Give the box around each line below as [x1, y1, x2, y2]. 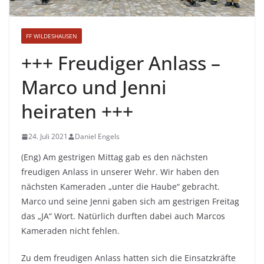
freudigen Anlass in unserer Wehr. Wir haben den [21, 166, 219, 178]
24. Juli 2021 [28, 131, 68, 142]
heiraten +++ [21, 98, 133, 124]
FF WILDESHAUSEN [26, 32, 77, 41]
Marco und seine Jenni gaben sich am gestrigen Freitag [21, 196, 239, 207]
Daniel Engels [75, 131, 120, 142]
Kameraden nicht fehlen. [21, 225, 120, 237]
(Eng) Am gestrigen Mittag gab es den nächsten [21, 151, 208, 163]
